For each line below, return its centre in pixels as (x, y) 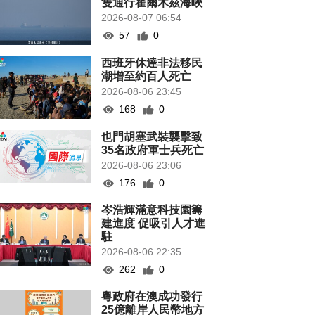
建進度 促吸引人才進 (154, 224)
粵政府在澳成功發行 (152, 297)
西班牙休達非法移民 (152, 63)
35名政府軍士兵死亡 (153, 150)
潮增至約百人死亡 (147, 77)
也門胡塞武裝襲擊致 (152, 137)
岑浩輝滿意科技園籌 (152, 210)
